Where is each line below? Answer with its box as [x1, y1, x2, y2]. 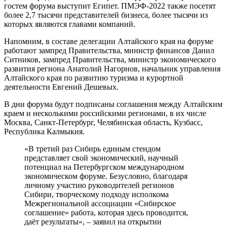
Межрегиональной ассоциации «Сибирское [24, 199, 176, 208]
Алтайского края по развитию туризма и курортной [4, 73, 183, 82]
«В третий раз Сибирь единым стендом [24, 144, 161, 153]
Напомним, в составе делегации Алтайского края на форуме [4, 36, 213, 46]
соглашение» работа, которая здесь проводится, [24, 208, 188, 217]
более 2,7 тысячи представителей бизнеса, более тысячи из [4, 10, 208, 19]
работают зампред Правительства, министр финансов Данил [4, 46, 214, 55]
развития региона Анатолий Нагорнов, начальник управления [4, 64, 220, 73]
